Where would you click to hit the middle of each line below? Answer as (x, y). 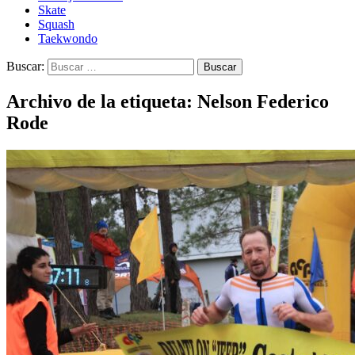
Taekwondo (68, 38)
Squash (56, 24)
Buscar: (25, 66)
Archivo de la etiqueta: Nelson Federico (168, 101)
